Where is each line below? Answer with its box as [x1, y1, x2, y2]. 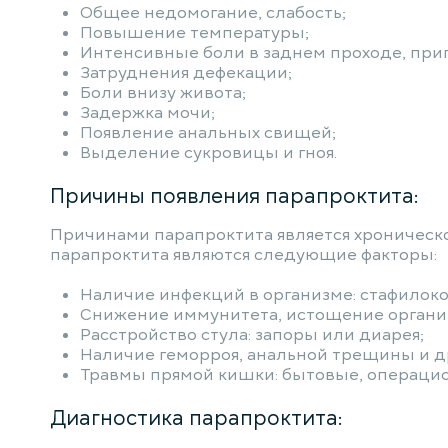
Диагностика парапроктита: [50, 404, 343, 432]
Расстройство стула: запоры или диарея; [80, 324, 424, 346]
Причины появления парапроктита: [50, 182, 419, 210]
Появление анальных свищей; [80, 122, 336, 144]
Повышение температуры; [80, 22, 309, 44]
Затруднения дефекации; [80, 62, 292, 84]
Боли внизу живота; [80, 82, 246, 104]
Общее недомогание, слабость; [80, 2, 346, 24]
